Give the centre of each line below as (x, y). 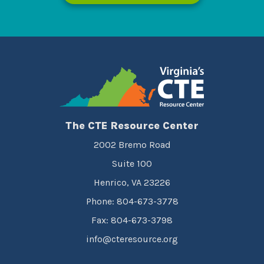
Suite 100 (132, 164)
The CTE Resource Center (132, 126)
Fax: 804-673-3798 (132, 220)
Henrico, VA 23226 (132, 182)
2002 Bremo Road (132, 145)
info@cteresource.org (132, 239)
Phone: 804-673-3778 (132, 201)
